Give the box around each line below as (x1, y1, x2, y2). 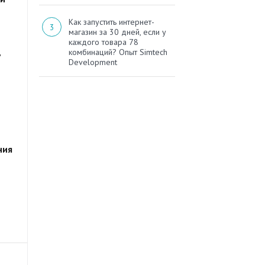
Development (69, 57, 117, 68)
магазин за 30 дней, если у (69, 27, 166, 38)
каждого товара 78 (69, 37, 138, 48)
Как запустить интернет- (69, 17, 154, 28)
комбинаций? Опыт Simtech (69, 47, 167, 58)
